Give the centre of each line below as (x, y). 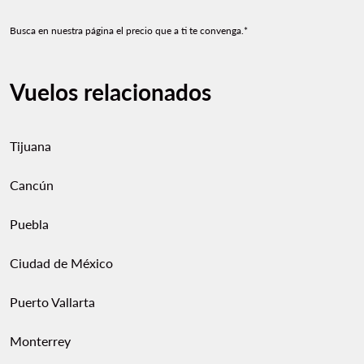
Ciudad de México (61, 263)
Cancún (32, 185)
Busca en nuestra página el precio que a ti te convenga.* (129, 30)
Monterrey (40, 341)
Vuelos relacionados (110, 92)
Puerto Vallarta (52, 302)
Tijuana (30, 146)
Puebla (29, 224)
